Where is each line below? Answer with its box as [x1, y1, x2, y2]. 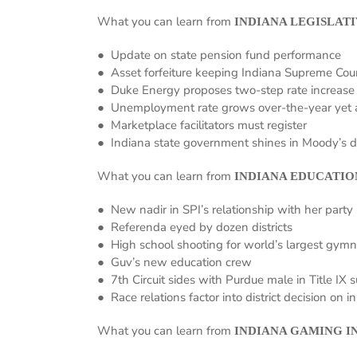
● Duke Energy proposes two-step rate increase [97, 82, 355, 98]
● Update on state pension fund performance [97, 47, 341, 63]
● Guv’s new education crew [97, 254, 252, 270]
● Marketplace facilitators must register [97, 117, 307, 133]
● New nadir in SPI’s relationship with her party [97, 202, 353, 218]
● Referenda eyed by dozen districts [97, 219, 292, 235]
